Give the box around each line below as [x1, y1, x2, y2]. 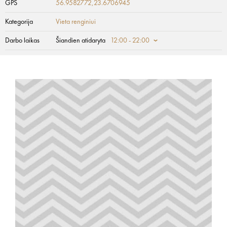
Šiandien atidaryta [56, 37, 105, 44]
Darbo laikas [5, 37, 40, 44]
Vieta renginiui [56, 18, 96, 25]
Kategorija [5, 18, 33, 25]
